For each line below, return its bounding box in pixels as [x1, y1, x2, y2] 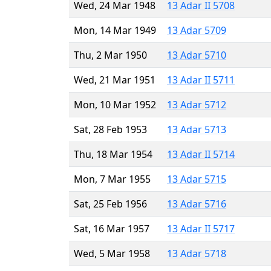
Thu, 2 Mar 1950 [74, 48, 147, 62]
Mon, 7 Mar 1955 [74, 172, 151, 186]
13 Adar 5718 [167, 246, 226, 260]
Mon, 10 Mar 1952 [74, 97, 156, 111]
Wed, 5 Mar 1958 [74, 246, 150, 260]
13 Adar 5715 [167, 172, 226, 186]
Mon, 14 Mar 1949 [74, 23, 156, 37]
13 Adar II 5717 [167, 221, 235, 235]
